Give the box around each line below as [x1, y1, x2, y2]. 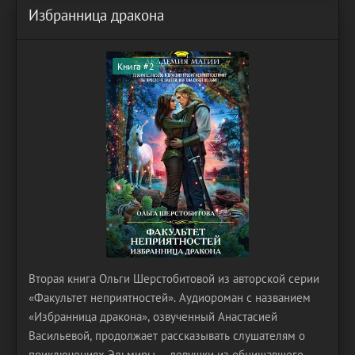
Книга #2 [117, 60, 155, 72]
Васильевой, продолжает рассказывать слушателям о [29, 328, 305, 343]
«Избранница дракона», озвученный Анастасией [29, 309, 277, 324]
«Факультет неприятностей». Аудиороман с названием [29, 290, 311, 305]
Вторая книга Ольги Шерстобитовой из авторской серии [29, 271, 319, 286]
